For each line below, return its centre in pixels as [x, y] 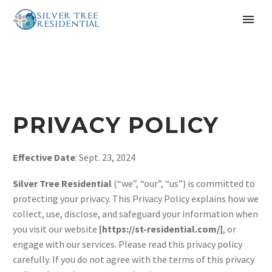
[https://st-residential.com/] [161, 229]
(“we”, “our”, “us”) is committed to [183, 183]
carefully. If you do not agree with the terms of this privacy [134, 259]
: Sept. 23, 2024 [105, 158]
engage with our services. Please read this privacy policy [127, 244]
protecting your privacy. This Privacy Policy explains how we [136, 198]
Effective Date [44, 158]
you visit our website [56, 229]
